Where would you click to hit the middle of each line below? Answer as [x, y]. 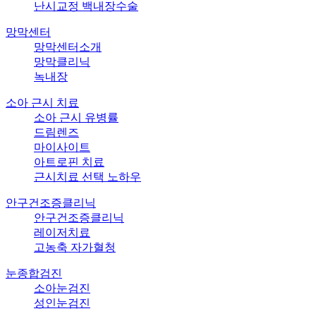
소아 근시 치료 [42, 102]
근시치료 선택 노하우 [87, 176]
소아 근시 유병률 [76, 117]
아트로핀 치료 [69, 162]
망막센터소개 [68, 47]
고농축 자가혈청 [75, 247]
